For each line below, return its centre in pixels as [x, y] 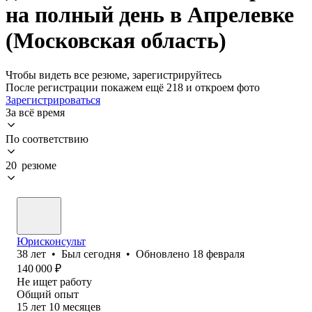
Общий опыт [48, 294]
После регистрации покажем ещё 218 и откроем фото [133, 87]
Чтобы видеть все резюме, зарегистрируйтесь [114, 75]
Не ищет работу [54, 281]
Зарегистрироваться [53, 100]
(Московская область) [116, 41]
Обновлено [164, 253]
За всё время [35, 112]
